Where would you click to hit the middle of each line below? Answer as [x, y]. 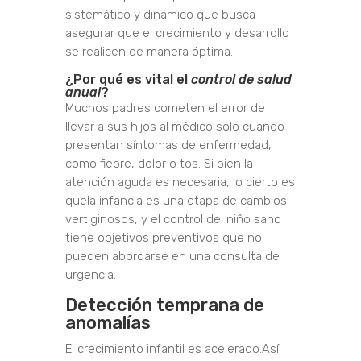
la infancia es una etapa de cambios [187, 201]
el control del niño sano [214, 220]
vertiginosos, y [106, 220]
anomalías [108, 323]
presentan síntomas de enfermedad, [168, 145]
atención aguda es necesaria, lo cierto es [180, 183]
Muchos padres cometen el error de [165, 108]
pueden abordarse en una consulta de [172, 257]
